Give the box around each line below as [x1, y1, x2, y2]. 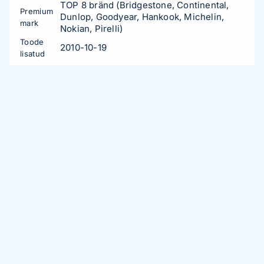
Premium [20, 6, 54, 16]
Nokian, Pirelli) [60, 23, 123, 34]
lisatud [20, 49, 45, 58]
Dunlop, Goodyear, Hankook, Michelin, [60, 11, 225, 22]
